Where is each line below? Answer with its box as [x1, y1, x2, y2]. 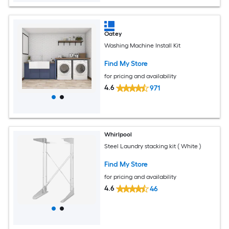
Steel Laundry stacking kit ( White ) [104, 142, 202, 150]
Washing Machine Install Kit [104, 41, 181, 49]
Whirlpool [104, 131, 132, 139]
